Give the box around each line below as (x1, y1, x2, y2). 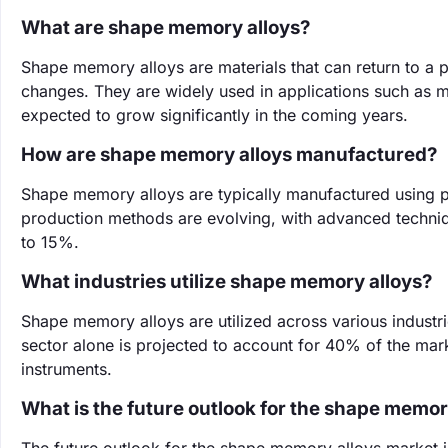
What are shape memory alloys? (21, 16, 310, 39)
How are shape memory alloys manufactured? (21, 143, 437, 166)
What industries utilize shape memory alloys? (21, 270, 432, 293)
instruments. (21, 359, 112, 379)
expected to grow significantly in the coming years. (21, 105, 408, 125)
